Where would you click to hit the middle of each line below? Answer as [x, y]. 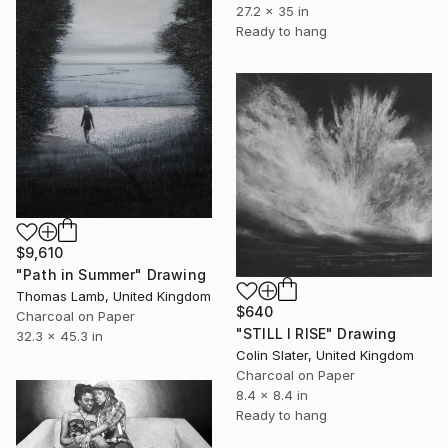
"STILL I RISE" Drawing [316, 334]
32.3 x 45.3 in [59, 336]
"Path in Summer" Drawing [111, 275]
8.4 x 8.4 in [272, 395]
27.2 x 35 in [272, 11]
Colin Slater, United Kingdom [325, 355]
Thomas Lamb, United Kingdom [113, 296]
